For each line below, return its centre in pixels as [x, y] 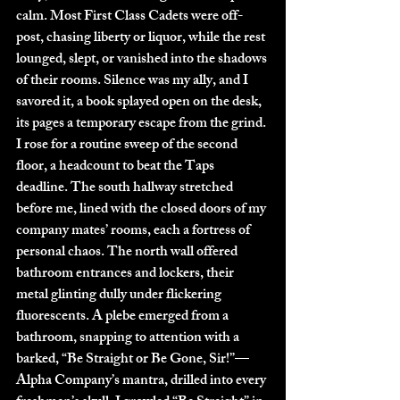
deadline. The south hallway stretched [126, 188]
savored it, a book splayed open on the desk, [140, 103]
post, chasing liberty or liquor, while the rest [142, 38]
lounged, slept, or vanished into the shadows [143, 60]
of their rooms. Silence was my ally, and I [133, 81]
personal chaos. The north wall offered [128, 253]
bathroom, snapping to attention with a [129, 338]
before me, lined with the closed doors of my [142, 210]
